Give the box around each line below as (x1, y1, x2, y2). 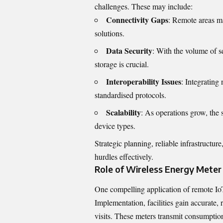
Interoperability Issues (106, 76, 181, 88)
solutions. (95, 28, 124, 39)
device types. (95, 120, 135, 131)
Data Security (106, 45, 152, 57)
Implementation (95, 197, 143, 208)
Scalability (106, 107, 141, 118)
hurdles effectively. (95, 151, 153, 162)
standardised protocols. (95, 90, 166, 101)
